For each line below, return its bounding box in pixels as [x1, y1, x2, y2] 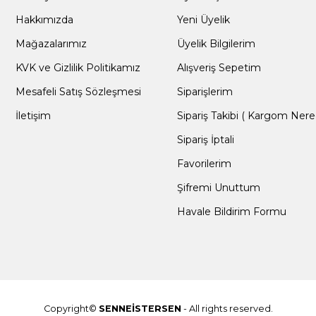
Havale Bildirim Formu [177, 205, 287, 218]
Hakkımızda [16, 13, 73, 26]
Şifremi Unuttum [177, 181, 261, 194]
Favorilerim [177, 157, 232, 170]
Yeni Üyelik [177, 13, 231, 26]
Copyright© [44, 303, 99, 314]
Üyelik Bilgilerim [177, 37, 256, 50]
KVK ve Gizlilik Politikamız [16, 61, 140, 74]
